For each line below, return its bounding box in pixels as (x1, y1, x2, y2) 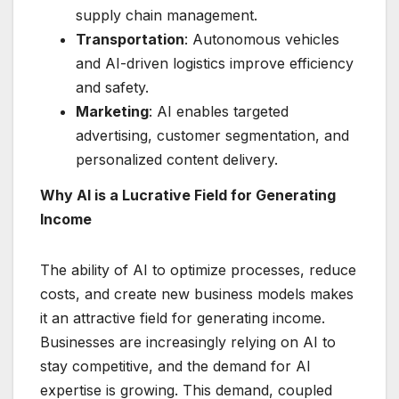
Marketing (76, 102, 149, 120)
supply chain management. (76, 5, 257, 24)
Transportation (76, 29, 184, 48)
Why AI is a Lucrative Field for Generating (40, 185, 336, 204)
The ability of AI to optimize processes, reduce (40, 260, 356, 279)
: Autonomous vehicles (184, 29, 339, 48)
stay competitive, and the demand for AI (40, 356, 311, 375)
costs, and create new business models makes (40, 284, 354, 303)
